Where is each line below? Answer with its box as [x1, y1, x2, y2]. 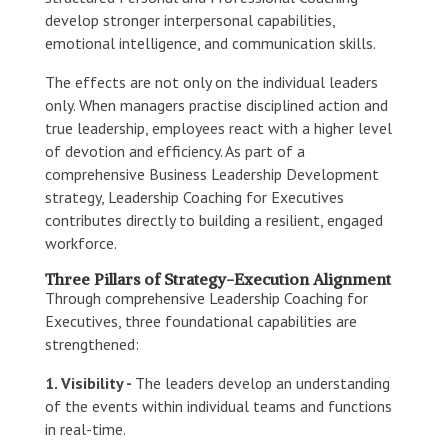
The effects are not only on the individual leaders [44, 71, 378, 92]
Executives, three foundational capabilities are [44, 310, 357, 331]
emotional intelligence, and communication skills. [44, 32, 376, 53]
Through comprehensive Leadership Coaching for [44, 287, 368, 308]
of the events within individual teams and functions [44, 395, 392, 416]
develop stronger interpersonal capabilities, [44, 9, 335, 30]
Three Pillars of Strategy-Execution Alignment [44, 268, 391, 289]
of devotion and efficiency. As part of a [44, 140, 305, 161]
